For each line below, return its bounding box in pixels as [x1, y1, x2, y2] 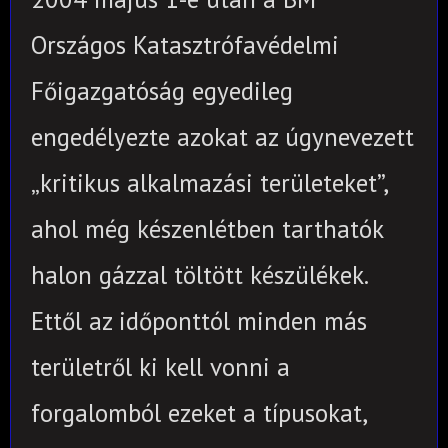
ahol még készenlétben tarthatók [31, 212, 383, 245]
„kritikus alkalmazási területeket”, [31, 166, 387, 199]
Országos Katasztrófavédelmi [31, 28, 339, 61]
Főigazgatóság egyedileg [31, 74, 293, 107]
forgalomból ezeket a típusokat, [31, 396, 366, 429]
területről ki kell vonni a [31, 350, 290, 383]
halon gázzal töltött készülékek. [31, 258, 367, 291]
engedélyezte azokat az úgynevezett [31, 120, 414, 153]
